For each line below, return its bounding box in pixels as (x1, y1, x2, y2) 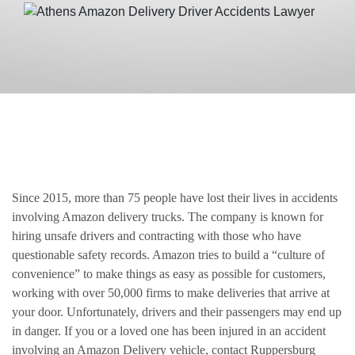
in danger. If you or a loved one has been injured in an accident (12, 323, 326, 338)
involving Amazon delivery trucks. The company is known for (12, 209, 323, 223)
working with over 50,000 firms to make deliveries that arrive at (12, 285, 330, 300)
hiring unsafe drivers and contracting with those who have (12, 228, 301, 242)
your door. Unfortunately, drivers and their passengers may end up (12, 304, 342, 319)
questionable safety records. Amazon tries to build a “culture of (12, 247, 325, 261)
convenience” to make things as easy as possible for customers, (12, 266, 326, 281)
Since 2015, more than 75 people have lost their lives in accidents (12, 190, 338, 204)
